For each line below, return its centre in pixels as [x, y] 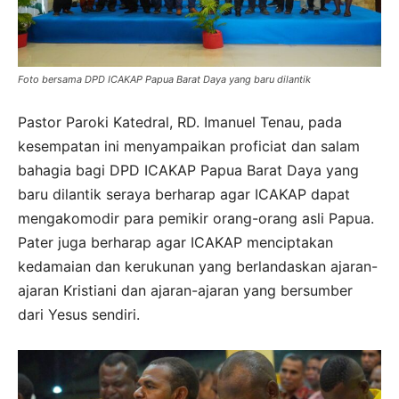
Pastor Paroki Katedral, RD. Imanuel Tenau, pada [180, 122]
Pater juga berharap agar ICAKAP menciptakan [175, 242]
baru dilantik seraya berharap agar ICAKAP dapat [184, 194]
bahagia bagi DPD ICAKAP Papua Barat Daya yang [188, 170]
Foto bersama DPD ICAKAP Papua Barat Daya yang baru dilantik [164, 79]
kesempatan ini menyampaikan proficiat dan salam [189, 146]
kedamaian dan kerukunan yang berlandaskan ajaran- [198, 266]
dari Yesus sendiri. [81, 314]
